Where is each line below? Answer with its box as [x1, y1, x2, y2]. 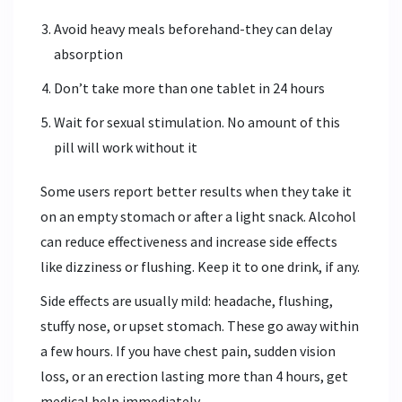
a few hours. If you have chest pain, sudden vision [40, 341, 336, 360]
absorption [54, 44, 123, 63]
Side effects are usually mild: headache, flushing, [40, 291, 333, 310]
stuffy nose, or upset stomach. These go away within [40, 316, 359, 335]
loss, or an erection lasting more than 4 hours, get [40, 366, 348, 385]
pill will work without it [54, 137, 197, 156]
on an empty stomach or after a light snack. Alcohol [40, 206, 356, 225]
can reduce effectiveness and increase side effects [40, 232, 337, 250]
